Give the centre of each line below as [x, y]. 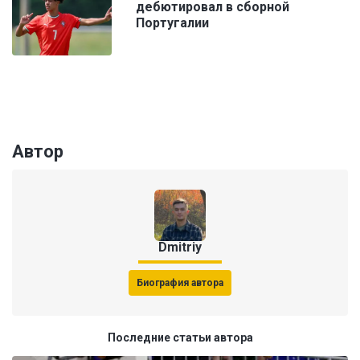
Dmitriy [180, 247]
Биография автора [180, 283]
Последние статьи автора [180, 338]
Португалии [172, 23]
